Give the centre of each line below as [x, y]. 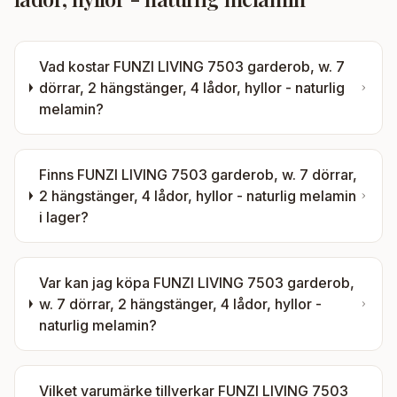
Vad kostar [77, 66]
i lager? [64, 217]
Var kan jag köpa [97, 283]
